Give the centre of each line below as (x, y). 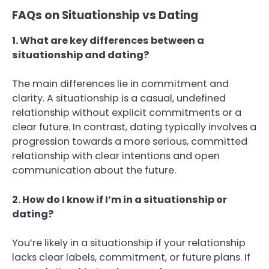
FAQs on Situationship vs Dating (105, 16)
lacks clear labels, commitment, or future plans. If (131, 257)
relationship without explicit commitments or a (127, 113)
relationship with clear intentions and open (116, 156)
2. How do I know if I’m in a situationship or (119, 199)
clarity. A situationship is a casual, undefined (119, 98)
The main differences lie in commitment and (120, 84)
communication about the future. (94, 171)
